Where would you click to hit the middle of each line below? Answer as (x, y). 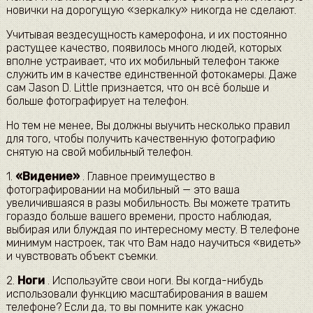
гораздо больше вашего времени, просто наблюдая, (139, 217)
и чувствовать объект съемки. (82, 256)
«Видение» (47, 177)
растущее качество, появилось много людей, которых (144, 48)
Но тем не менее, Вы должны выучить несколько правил (148, 126)
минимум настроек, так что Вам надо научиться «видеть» (153, 243)
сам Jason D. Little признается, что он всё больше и (137, 88)
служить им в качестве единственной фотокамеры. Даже (151, 75)
